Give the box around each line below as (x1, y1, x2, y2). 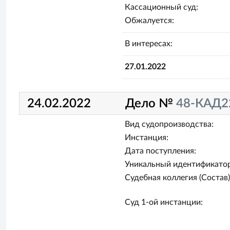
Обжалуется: (125, 16, 175, 25)
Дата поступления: (125, 147, 197, 155)
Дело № (125, 97, 176, 110)
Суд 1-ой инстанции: (125, 198, 203, 206)
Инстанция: (125, 133, 169, 142)
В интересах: (125, 40, 173, 48)
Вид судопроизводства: (125, 120, 214, 128)
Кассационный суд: (125, 3, 199, 11)
